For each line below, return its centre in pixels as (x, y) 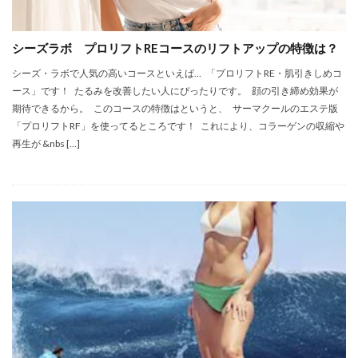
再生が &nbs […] (46, 144)
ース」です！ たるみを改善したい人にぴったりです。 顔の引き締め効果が (175, 91)
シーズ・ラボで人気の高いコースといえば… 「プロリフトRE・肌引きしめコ (177, 74)
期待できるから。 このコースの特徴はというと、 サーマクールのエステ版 (177, 109)
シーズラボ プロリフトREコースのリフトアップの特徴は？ (175, 48)
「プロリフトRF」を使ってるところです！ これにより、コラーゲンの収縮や (178, 126)
